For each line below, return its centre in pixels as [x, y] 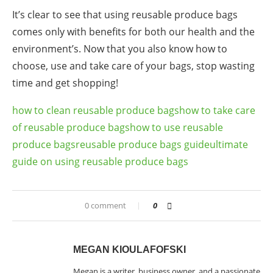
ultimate [229, 145]
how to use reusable [176, 128]
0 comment [105, 206]
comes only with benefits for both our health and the [133, 32]
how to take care [217, 111]
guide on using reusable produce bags [100, 162]
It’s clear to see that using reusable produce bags [125, 15]
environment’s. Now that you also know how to [120, 49]
